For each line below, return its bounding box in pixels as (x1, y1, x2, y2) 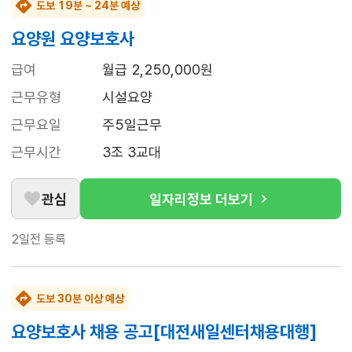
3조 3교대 (102, 144, 161, 161)
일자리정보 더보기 (149, 190, 253, 207)
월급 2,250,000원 (102, 61, 213, 79)
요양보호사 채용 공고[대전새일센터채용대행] (11, 321, 317, 343)
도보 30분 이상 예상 (36, 292, 124, 306)
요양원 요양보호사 (11, 28, 134, 49)
